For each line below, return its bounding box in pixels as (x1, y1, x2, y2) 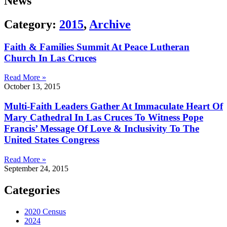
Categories (4, 183, 60, 197)
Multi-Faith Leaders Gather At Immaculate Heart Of (4, 101, 223, 112)
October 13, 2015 (4, 82, 60, 91)
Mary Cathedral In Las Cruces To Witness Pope (4, 112, 203, 123)
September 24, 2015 (4, 164, 68, 173)
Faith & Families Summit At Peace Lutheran (4, 41, 190, 52)
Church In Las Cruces (4, 52, 96, 63)
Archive (89, 17, 131, 31)
